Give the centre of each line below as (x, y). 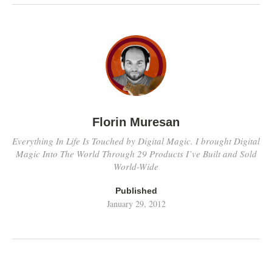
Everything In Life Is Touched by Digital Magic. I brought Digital (136, 141)
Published (136, 191)
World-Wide (136, 166)
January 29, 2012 (136, 204)
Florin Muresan (136, 122)
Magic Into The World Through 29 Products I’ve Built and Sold (136, 154)
